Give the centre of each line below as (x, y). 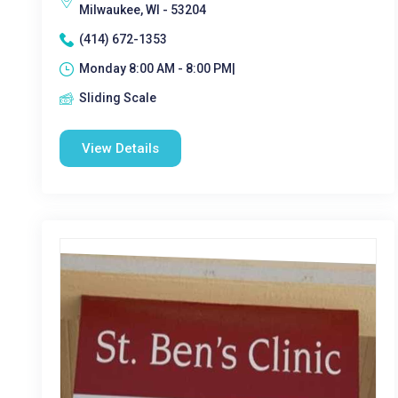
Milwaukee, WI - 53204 (143, 10)
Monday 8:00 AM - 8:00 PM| (157, 68)
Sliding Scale (118, 98)
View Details (120, 148)
